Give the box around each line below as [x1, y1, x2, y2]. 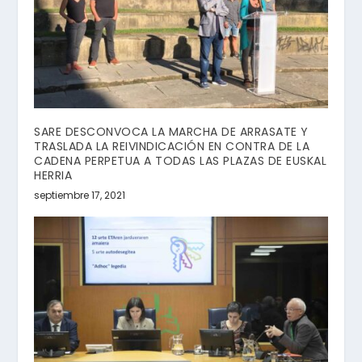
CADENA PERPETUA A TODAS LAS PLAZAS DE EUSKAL [34, 153, 327, 170]
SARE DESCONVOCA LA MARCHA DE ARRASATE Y [34, 124, 309, 141]
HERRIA [34, 167, 73, 184]
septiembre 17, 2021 [34, 188, 126, 203]
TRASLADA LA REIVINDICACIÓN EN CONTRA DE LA [34, 138, 310, 155]
